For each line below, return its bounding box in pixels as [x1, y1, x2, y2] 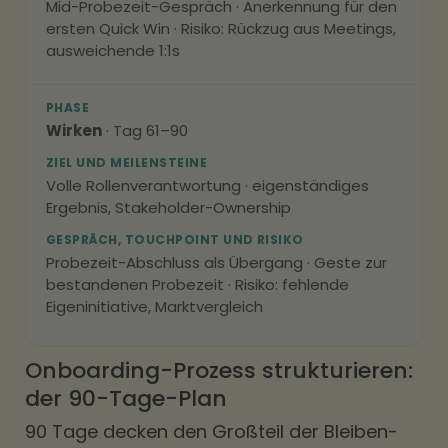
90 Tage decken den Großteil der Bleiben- [25, 419, 398, 444]
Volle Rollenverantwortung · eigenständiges [46, 175, 369, 196]
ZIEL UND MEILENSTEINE [46, 154, 208, 171]
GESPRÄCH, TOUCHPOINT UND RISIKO [46, 231, 304, 248]
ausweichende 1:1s [46, 40, 180, 61]
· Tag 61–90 [102, 120, 188, 141]
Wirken [46, 120, 102, 141]
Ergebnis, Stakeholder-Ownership [46, 197, 291, 218]
